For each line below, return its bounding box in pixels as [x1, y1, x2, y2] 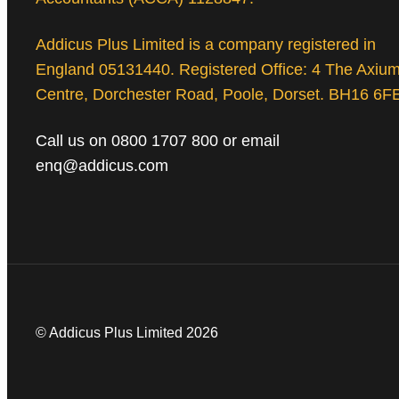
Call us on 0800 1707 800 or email [36, 132, 280, 151]
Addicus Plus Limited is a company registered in [36, 36, 376, 54]
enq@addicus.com [36, 157, 168, 175]
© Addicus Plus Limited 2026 [36, 325, 218, 341]
